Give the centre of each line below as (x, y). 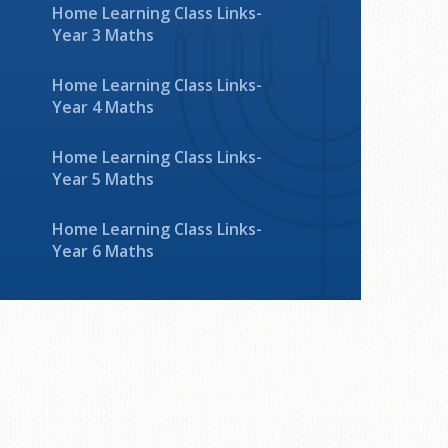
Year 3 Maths (102, 35)
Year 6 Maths (102, 251)
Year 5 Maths (102, 179)
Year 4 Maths (102, 107)
